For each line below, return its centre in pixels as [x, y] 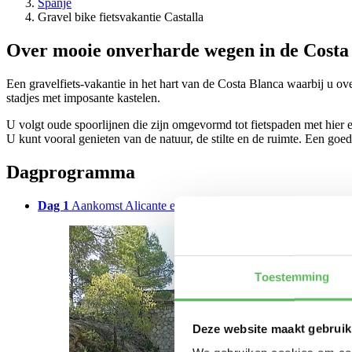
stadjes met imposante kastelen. [83, 98]
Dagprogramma [71, 172]
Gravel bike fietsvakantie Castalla [121, 17]
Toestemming [292, 277]
